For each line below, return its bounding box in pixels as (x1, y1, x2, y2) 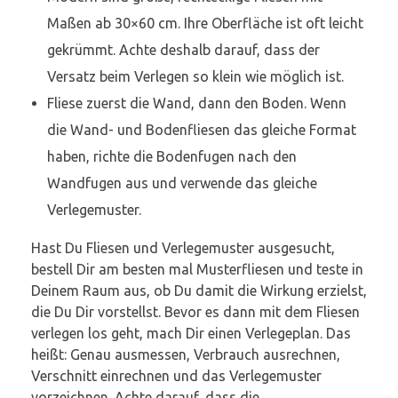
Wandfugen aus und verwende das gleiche (46, 174, 317, 191)
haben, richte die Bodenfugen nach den (46, 147, 297, 164)
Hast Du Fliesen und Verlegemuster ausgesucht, (31, 239, 335, 256)
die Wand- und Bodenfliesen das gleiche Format (46, 121, 356, 138)
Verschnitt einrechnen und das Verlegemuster (31, 367, 322, 384)
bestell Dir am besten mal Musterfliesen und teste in (31, 260, 363, 277)
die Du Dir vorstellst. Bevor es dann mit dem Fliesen (31, 303, 360, 320)
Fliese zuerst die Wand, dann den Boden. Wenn (46, 94, 346, 111)
